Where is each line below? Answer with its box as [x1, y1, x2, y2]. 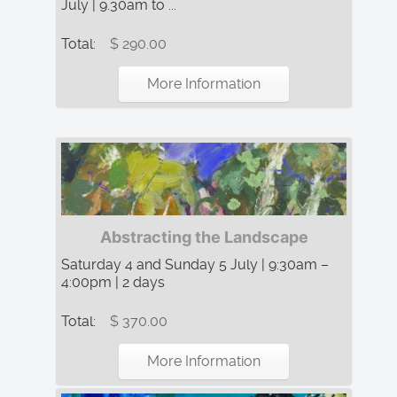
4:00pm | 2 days [61, 273, 165, 291]
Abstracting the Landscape [99, 227, 308, 246]
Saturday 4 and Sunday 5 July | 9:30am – [61, 255, 329, 273]
